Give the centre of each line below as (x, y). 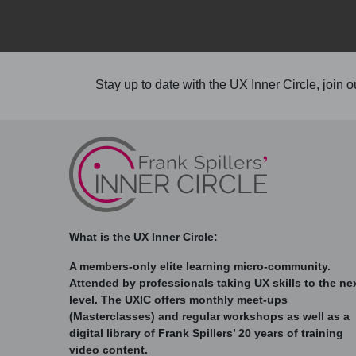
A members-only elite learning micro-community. (200, 267)
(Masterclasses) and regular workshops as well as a (209, 317)
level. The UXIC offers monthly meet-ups (178, 300)
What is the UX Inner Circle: (143, 237)
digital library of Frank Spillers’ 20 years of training (206, 333)
